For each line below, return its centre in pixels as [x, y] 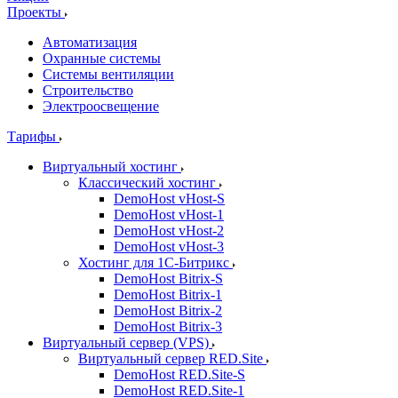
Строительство [88, 90]
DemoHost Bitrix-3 [168, 326]
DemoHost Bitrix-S [168, 279]
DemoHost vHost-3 [169, 247]
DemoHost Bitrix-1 [168, 295]
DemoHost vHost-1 [169, 215]
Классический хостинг [149, 183]
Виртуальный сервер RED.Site [172, 358]
